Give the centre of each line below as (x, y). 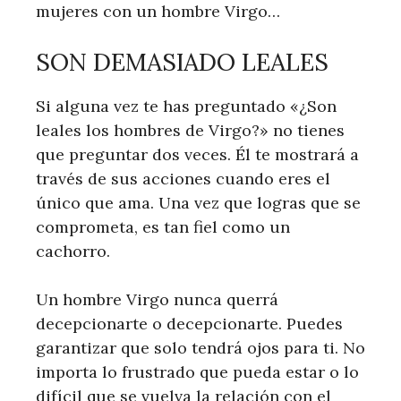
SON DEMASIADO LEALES (182, 62)
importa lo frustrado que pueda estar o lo (197, 372)
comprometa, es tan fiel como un (163, 227)
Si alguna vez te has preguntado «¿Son (186, 106)
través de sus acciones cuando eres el (183, 179)
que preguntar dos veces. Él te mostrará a (197, 154)
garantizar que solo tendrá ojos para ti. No (200, 348)
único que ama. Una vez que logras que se (198, 203)
